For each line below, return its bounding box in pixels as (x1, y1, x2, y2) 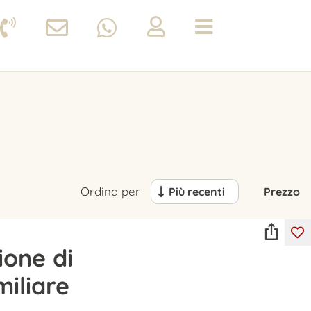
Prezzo (263, 184, 300, 199)
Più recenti (168, 184, 228, 199)
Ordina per (80, 183, 144, 199)
